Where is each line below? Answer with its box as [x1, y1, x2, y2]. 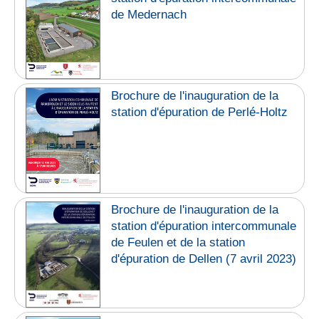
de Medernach [111, 7, 187, 21]
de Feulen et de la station [111, 236, 246, 250]
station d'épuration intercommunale [111, 219, 297, 234]
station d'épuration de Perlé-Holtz [111, 105, 288, 119]
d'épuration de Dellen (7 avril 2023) [111, 252, 297, 266]
